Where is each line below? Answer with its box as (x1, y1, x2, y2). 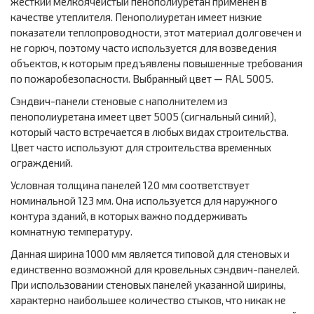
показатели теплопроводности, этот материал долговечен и (11, 26, 301, 39)
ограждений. (11, 156, 73, 170)
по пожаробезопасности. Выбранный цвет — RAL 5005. (11, 72, 273, 86)
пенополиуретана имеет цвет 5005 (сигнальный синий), (11, 110, 276, 123)
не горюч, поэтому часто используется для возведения (11, 41, 277, 55)
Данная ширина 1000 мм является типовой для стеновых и (11, 247, 289, 261)
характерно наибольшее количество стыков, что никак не (11, 294, 286, 307)
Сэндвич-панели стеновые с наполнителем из (11, 95, 228, 108)
